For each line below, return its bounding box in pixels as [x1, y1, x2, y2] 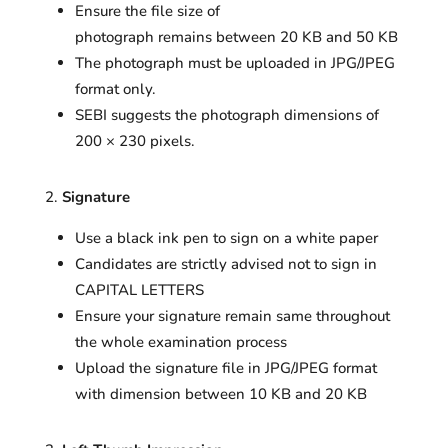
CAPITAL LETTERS [74, 279, 204, 300]
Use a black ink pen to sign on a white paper [74, 227, 378, 248]
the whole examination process [74, 331, 287, 352]
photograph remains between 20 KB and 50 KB [74, 26, 398, 47]
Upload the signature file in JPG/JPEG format [74, 357, 377, 378]
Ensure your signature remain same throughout [74, 305, 390, 326]
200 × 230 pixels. [74, 130, 195, 151]
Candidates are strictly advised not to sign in [74, 253, 377, 274]
